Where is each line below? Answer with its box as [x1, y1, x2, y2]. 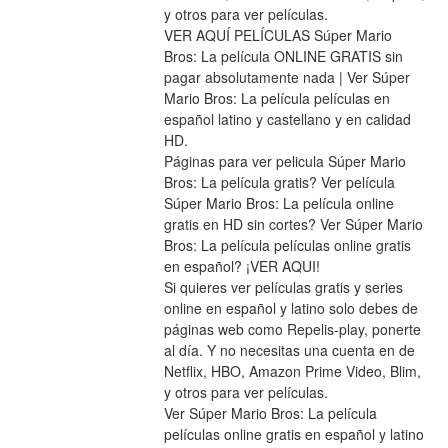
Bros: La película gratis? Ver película [163, 172, 395, 193]
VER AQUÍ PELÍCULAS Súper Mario [163, 25, 392, 46]
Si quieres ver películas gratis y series [163, 277, 403, 298]
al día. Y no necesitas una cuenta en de [163, 340, 415, 361]
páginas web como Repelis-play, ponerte [163, 319, 421, 340]
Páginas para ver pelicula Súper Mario [163, 151, 406, 172]
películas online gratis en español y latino [163, 424, 424, 445]
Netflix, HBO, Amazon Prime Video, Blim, [163, 361, 421, 382]
